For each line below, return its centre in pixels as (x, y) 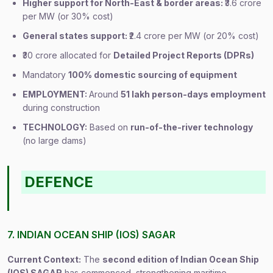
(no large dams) (55, 140)
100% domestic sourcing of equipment (153, 75)
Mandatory (45, 75)
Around (105, 94)
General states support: (76, 36)
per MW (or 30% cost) (68, 16)
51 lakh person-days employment (193, 94)
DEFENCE (59, 182)
